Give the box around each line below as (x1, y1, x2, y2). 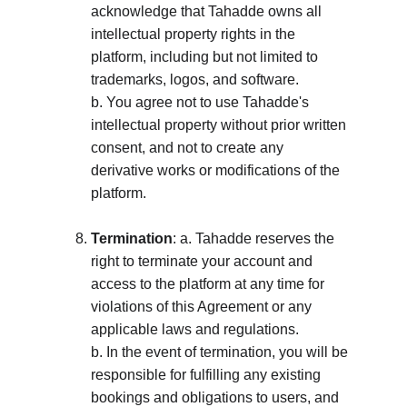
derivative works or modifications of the (91, 163, 343, 178)
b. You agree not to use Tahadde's (91, 94, 313, 110)
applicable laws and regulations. (91, 322, 303, 337)
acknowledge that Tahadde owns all (91, 4, 325, 19)
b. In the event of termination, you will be (91, 344, 352, 360)
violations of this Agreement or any (91, 299, 315, 314)
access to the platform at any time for (91, 276, 328, 292)
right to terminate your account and (91, 253, 316, 269)
